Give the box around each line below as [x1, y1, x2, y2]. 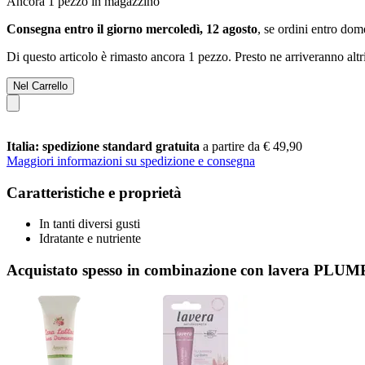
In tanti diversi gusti [39, 217, 140, 231]
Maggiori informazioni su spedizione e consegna [7, 153, 255, 168]
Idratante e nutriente [39, 231, 141, 246]
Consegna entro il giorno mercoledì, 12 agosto [7, 21, 257, 36]
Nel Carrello [13, 79, 68, 92]
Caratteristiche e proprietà [7, 183, 182, 201]
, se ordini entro [257, 21, 341, 36]
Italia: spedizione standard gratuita [7, 139, 203, 153]
